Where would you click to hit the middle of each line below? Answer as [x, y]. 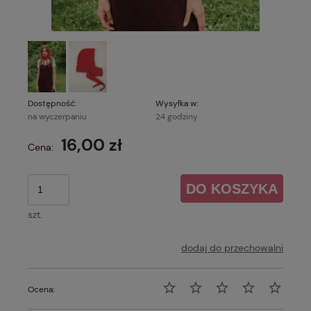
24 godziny [177, 116]
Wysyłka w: [177, 103]
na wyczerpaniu [57, 116]
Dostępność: [52, 103]
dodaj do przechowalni [232, 247]
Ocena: [41, 289]
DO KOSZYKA [232, 188]
